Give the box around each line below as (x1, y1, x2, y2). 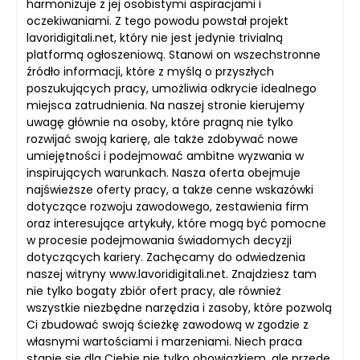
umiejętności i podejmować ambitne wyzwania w (27, 148, 304, 164)
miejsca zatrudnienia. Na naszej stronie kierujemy (27, 97, 305, 113)
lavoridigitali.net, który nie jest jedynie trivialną (27, 30, 283, 46)
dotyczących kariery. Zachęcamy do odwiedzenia (27, 249, 305, 265)
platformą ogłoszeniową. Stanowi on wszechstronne (27, 47, 321, 63)
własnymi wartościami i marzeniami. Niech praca (27, 333, 302, 350)
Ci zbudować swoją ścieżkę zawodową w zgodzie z (27, 317, 309, 333)
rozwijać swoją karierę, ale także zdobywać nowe (27, 131, 298, 147)
